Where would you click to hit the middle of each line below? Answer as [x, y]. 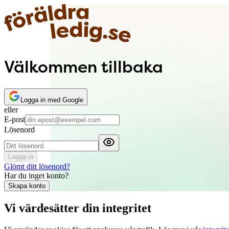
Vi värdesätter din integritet [78, 208]
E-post [15, 120]
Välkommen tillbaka [84, 66]
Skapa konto [27, 186]
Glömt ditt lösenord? [37, 167]
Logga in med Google [52, 100]
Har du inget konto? [36, 176]
